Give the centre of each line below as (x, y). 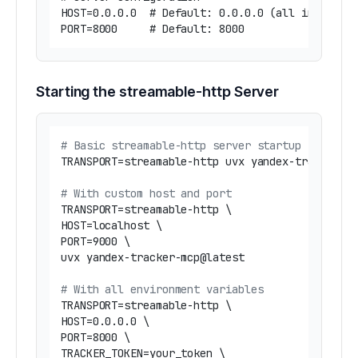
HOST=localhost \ (111, 226)
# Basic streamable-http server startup (181, 146)
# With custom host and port (146, 194)
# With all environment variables (162, 290)
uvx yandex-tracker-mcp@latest (153, 258)
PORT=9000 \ (96, 242)
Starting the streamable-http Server (158, 92)
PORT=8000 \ (96, 338)
